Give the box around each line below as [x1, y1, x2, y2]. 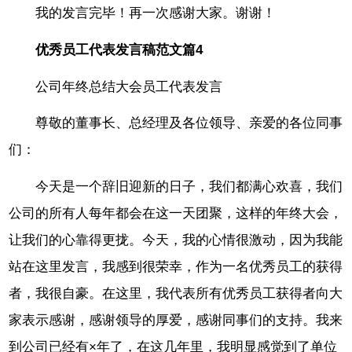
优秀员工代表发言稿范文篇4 [35, 42, 203, 57]
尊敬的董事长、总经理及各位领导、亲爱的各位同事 [35, 115, 343, 131]
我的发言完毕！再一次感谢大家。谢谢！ [35, 5, 277, 20]
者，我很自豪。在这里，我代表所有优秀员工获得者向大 [9, 286, 343, 302]
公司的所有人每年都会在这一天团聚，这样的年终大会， [9, 206, 343, 222]
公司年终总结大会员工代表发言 [35, 79, 223, 94]
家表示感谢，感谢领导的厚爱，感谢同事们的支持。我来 [9, 313, 343, 328]
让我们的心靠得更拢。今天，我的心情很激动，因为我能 [9, 233, 343, 248]
